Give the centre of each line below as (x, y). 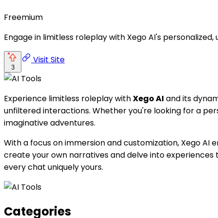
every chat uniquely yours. (54, 167)
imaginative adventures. (50, 123)
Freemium (23, 17)
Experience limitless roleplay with (68, 98)
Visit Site (48, 59)
